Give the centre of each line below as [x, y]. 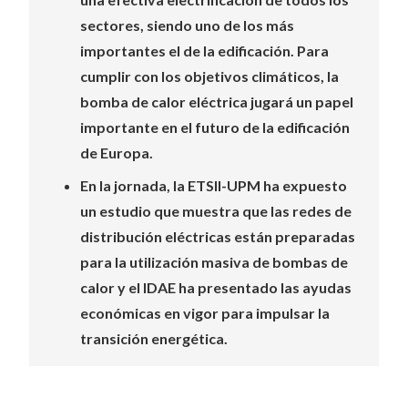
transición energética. [154, 338]
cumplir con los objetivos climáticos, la [209, 76]
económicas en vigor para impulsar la [205, 313]
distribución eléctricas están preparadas [218, 236]
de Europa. [117, 153]
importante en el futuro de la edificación [215, 127]
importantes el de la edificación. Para [204, 51]
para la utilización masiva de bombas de [214, 262]
